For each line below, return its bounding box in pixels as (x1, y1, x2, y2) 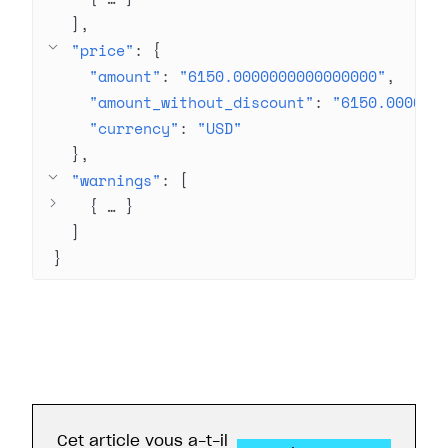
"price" (71, 39, 134, 61)
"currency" (89, 117, 179, 139)
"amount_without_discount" (89, 91, 314, 113)
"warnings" (71, 169, 161, 191)
